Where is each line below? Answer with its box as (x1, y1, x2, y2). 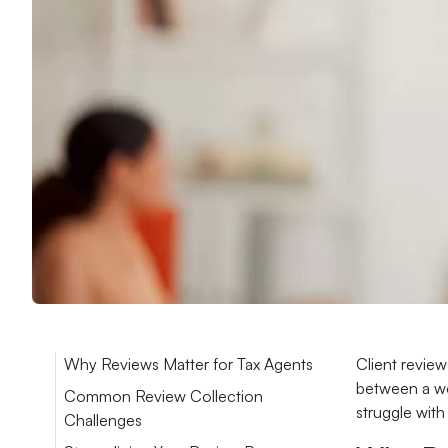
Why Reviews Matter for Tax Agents (64, 354, 313, 374)
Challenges (64, 410, 142, 430)
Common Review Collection (64, 386, 263, 406)
